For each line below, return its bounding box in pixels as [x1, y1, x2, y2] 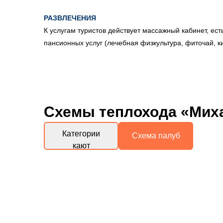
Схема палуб [131, 131, 180, 140]
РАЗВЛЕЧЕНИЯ [44, 14, 96, 22]
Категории [62, 129, 100, 138]
